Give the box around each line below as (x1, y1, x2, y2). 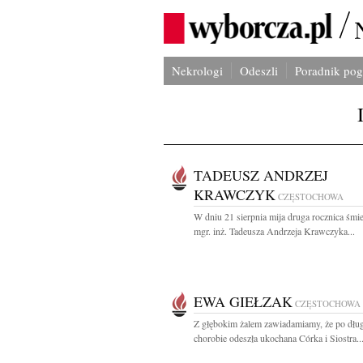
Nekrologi (172, 62, 223, 79)
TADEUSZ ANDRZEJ (194, 165, 328, 185)
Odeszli (240, 62, 278, 79)
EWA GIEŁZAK (194, 292, 293, 311)
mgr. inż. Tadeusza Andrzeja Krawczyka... (194, 224, 355, 237)
